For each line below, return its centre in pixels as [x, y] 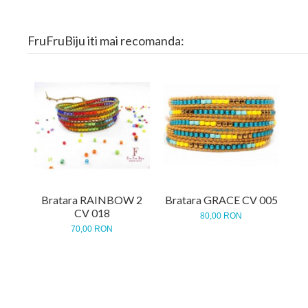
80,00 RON [221, 216]
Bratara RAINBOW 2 [92, 200]
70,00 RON [92, 229]
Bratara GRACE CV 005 [221, 200]
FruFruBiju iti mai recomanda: [106, 41]
